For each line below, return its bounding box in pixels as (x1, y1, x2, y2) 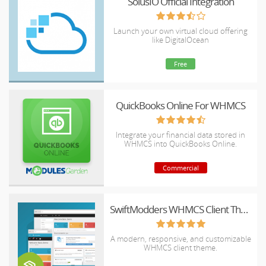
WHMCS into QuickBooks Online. (124, 138, 237, 149)
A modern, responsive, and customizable (110, 233, 251, 244)
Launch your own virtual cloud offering (113, 26, 248, 36)
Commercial (162, 163, 199, 173)
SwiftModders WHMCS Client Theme (240, 202, 248, 216)
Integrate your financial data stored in (116, 129, 245, 140)
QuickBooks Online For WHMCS (116, 99, 245, 112)
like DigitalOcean (152, 34, 209, 45)
